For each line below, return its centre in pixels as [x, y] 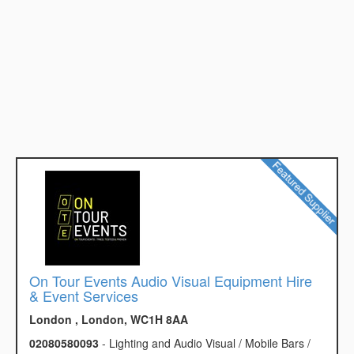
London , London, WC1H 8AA [109, 320]
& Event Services [84, 296]
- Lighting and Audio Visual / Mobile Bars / [205, 343]
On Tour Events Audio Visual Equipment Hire [171, 281]
